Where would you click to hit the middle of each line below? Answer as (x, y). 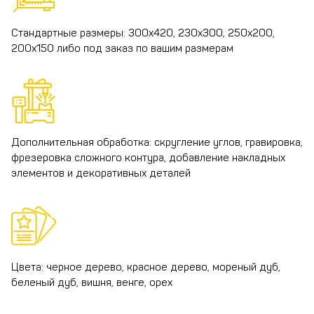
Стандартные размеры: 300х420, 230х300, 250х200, (143, 33)
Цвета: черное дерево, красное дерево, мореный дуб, (146, 267)
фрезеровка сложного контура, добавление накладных (148, 158)
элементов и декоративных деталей (101, 173)
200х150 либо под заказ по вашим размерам (122, 49)
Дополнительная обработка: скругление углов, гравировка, (157, 143)
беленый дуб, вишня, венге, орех (92, 283)
